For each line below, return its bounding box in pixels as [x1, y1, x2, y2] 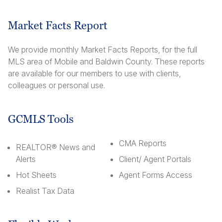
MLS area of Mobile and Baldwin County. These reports [8, 56, 205, 66]
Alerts [16, 154, 36, 164]
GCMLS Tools [8, 112, 74, 126]
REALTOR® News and [16, 142, 95, 152]
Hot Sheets [16, 170, 56, 180]
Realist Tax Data [16, 186, 74, 196]
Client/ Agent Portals [119, 154, 191, 164]
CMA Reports [119, 138, 166, 148]
